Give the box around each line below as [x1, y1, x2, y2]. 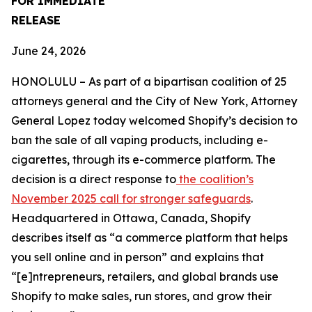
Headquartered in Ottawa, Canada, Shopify [11, 211, 251, 225]
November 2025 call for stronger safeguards [11, 192, 251, 205]
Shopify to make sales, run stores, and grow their [11, 289, 272, 303]
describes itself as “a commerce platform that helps [11, 231, 288, 244]
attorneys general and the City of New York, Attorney [11, 94, 297, 108]
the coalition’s [176, 172, 253, 186]
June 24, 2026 [11, 44, 86, 58]
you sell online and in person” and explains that [11, 250, 264, 264]
